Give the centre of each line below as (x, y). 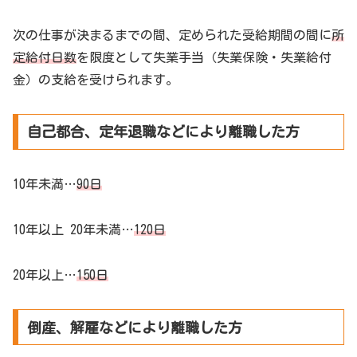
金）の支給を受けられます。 (96, 79)
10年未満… (45, 184)
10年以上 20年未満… (73, 230)
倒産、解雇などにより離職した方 (134, 327)
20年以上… (45, 275)
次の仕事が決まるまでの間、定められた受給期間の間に (172, 35)
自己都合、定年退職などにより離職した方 (163, 132)
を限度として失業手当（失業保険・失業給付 (204, 57)
